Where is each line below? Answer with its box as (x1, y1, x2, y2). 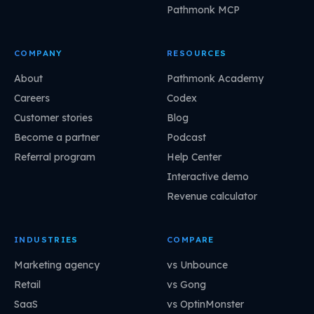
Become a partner (14, 130, 100, 144)
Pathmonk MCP (167, 3, 240, 16)
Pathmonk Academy (167, 71, 264, 85)
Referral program (14, 150, 95, 163)
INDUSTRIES (14, 234, 78, 245)
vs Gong (167, 278, 206, 291)
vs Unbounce (167, 258, 228, 271)
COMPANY (14, 48, 63, 59)
